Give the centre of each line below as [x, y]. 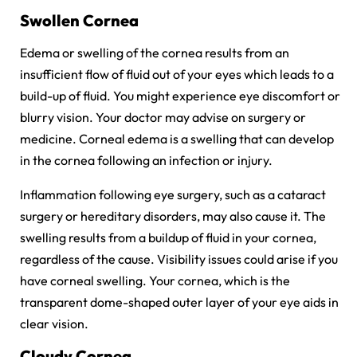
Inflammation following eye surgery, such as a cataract [173, 194]
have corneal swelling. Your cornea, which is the [155, 280]
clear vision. [55, 323]
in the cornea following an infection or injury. [147, 160]
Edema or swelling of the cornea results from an [155, 52]
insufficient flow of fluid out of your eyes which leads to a [177, 74]
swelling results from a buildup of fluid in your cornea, [168, 237]
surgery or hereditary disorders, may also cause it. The [173, 216]
